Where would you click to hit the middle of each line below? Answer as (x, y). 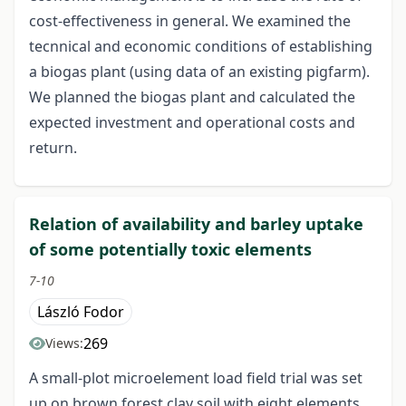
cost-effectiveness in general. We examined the (190, 21)
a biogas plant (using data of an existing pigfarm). (199, 72)
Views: (64, 343)
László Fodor (81, 312)
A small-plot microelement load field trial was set (196, 378)
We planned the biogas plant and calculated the (192, 97)
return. (53, 148)
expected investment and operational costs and (192, 123)
